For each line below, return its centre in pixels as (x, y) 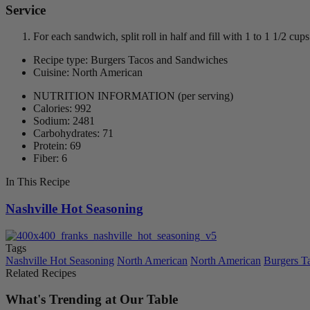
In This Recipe (38, 182)
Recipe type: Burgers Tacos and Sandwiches (130, 60)
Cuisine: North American (88, 73)
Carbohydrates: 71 (73, 134)
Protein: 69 (57, 146)
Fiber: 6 (50, 158)
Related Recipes (41, 273)
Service (26, 10)
